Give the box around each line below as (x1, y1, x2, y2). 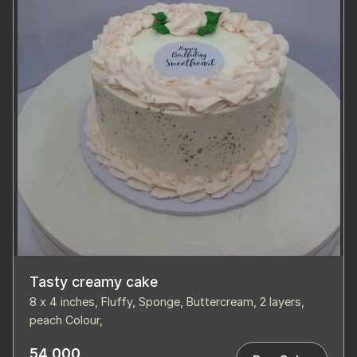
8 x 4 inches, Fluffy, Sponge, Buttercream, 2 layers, (29, 295, 304, 309)
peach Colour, (29, 313, 103, 328)
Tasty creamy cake (29, 273, 158, 291)
